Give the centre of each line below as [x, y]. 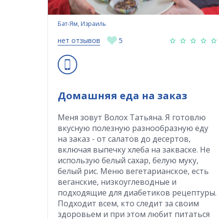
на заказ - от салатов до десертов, [124, 139]
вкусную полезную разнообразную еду [133, 128]
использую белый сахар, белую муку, [128, 160]
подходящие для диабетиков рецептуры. [137, 192]
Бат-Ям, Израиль [82, 23]
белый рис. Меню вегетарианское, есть [133, 171]
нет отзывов [79, 40]
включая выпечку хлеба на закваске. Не [134, 149]
